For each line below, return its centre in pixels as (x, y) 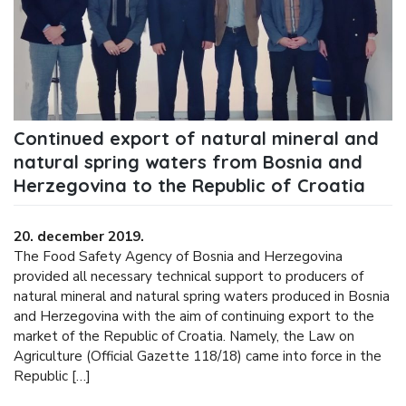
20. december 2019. (83, 236)
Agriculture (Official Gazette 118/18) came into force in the (198, 356)
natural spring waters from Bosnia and (188, 162)
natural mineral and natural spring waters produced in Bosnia (202, 296)
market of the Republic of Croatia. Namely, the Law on (184, 336)
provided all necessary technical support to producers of (188, 276)
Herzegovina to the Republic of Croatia (189, 186)
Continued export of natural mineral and (196, 139)
